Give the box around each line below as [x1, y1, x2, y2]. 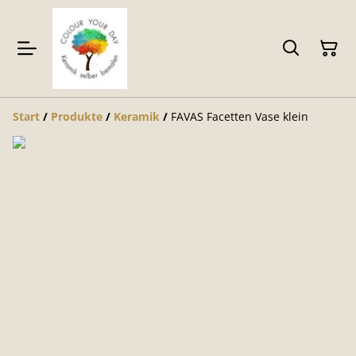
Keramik [114, 108, 160, 124]
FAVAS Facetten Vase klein [171, 108, 308, 124]
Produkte [51, 108, 103, 124]
